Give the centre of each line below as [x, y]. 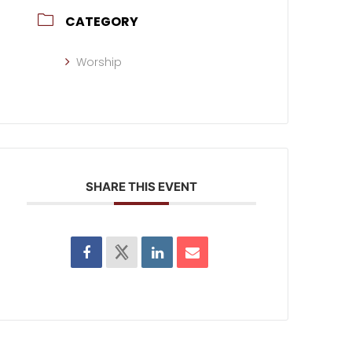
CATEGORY [102, 22]
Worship [99, 62]
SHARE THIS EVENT [142, 187]
